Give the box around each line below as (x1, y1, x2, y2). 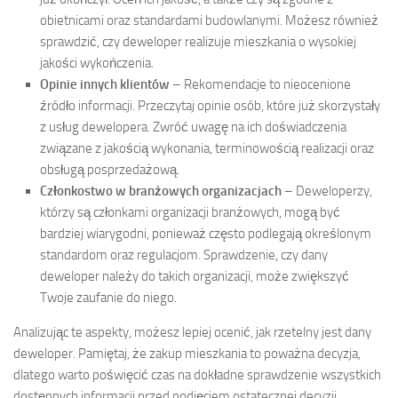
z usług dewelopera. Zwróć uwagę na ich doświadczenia (40, 118, 346, 135)
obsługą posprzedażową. (40, 161, 179, 178)
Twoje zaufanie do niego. (40, 289, 177, 306)
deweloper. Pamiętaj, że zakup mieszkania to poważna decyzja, (13, 345, 361, 362)
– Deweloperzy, (282, 182, 372, 199)
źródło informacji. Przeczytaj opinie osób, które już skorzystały (40, 97, 380, 114)
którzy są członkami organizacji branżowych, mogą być (40, 203, 340, 220)
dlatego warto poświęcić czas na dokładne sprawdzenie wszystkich (13, 366, 381, 383)
